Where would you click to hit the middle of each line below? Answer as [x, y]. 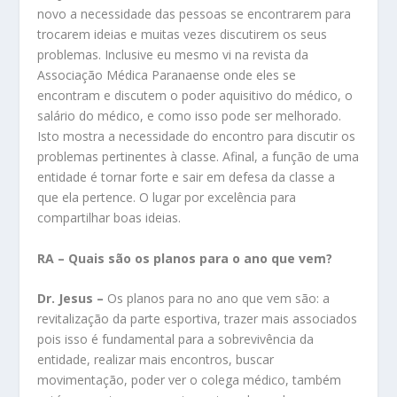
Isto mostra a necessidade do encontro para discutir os [197, 136]
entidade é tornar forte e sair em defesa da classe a [187, 177]
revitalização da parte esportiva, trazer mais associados [198, 319]
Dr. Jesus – [73, 299]
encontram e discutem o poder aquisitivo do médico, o [195, 96]
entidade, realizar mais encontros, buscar [156, 360]
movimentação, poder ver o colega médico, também [190, 380]
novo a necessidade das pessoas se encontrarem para [195, 14]
